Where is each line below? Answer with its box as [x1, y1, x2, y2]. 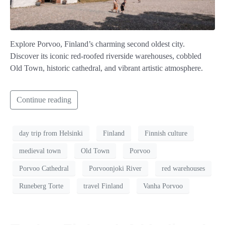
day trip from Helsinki [19, 129, 83, 137]
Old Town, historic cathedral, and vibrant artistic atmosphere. [10, 64, 203, 73]
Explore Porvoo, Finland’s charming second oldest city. [10, 40, 185, 49]
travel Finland [83, 182, 123, 190]
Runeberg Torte [19, 182, 63, 190]
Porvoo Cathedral [19, 164, 69, 172]
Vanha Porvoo [143, 182, 183, 190]
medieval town [19, 147, 61, 155]
